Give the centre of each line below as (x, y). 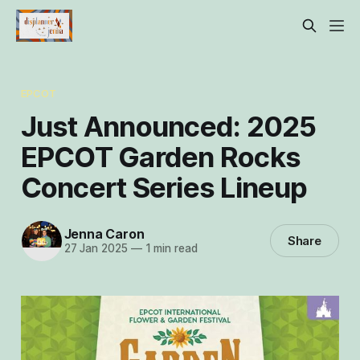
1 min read (170, 249)
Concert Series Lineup (164, 187)
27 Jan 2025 (96, 249)
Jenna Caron (104, 234)
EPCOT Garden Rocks (161, 156)
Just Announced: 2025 (168, 126)
